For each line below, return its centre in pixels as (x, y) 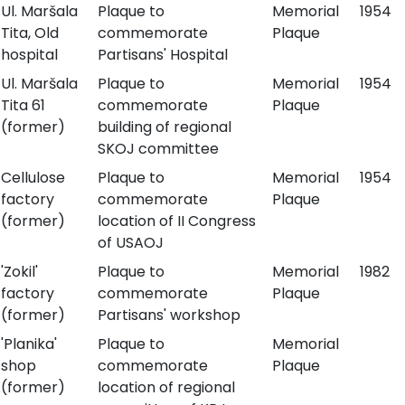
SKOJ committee (158, 149)
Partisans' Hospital (162, 55)
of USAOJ (130, 243)
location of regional (166, 387)
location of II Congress (176, 221)
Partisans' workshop (169, 315)
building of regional (164, 127)
